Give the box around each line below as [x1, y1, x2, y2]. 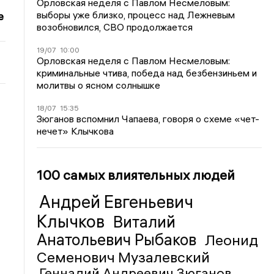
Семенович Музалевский [37, 247, 210, 266]
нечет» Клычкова [37, 124, 114, 137]
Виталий [113, 212, 176, 232]
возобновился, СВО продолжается [37, 20, 193, 33]
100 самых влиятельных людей [37, 166, 235, 183]
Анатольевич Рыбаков [37, 229, 201, 250]
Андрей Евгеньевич [39, 191, 194, 212]
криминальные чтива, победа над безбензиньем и [37, 66, 257, 79]
